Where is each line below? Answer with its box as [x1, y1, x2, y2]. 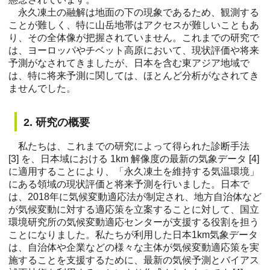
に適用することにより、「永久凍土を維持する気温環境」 [8, 166, 259, 177]
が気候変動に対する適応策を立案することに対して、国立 [8, 204, 259, 215]
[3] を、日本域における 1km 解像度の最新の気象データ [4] [8, 154, 259, 165]
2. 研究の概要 [24, 116, 90, 129]
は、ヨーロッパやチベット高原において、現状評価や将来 [8, 45, 259, 56]
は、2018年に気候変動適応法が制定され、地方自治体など [8, 192, 262, 202]
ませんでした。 [8, 83, 76, 94]
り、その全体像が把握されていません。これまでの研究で [8, 33, 259, 43]
